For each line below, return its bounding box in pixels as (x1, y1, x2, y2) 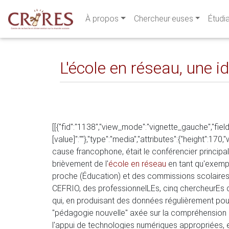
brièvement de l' (52, 159, 108, 169)
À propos (85, 14, 119, 24)
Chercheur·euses (133, 14, 193, 24)
